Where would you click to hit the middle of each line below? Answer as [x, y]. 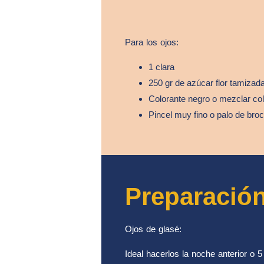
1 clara [161, 67]
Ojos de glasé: [153, 229]
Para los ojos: [152, 42]
